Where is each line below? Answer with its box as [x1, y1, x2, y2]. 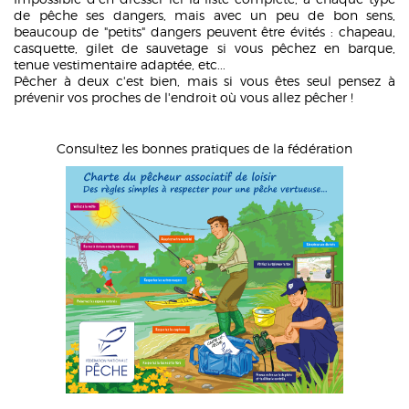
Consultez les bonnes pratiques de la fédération [57, 141, 352, 156]
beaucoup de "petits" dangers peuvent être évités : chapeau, [14, 24, 395, 39]
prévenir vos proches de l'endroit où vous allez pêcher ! [14, 89, 353, 105]
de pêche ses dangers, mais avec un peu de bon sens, [14, 7, 395, 23]
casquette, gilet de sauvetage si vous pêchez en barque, [14, 40, 395, 56]
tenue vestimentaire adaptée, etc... [14, 57, 225, 72]
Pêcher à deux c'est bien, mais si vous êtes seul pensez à [14, 73, 395, 89]
